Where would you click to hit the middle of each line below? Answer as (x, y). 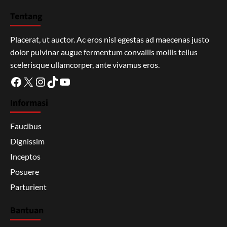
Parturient (28, 186)
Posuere (25, 171)
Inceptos (25, 156)
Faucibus (26, 126)
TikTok (64, 81)
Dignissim (27, 141)
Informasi (29, 103)
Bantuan (27, 210)
